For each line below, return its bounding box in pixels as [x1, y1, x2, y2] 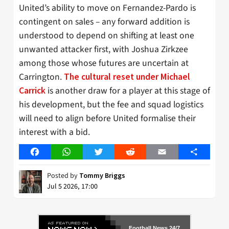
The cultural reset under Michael [64, 71, 190, 83]
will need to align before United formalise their [19, 112, 196, 125]
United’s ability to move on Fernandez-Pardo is [19, 2, 196, 15]
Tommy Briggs [79, 171, 125, 180]
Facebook [34, 146, 68, 158]
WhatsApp [66, 146, 102, 158]
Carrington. [19, 71, 64, 84]
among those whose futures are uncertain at [19, 57, 189, 70]
